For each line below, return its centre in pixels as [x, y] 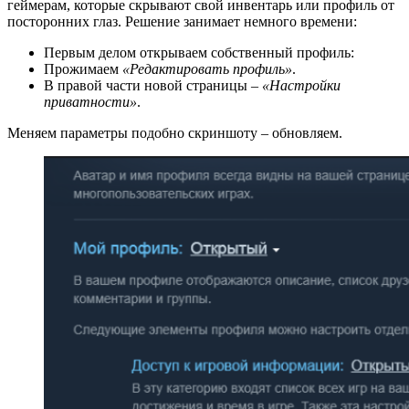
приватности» [90, 101]
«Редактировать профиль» [207, 68]
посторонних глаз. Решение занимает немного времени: [182, 21]
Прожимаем [83, 68]
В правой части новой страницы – [153, 85]
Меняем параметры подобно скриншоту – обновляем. [175, 132]
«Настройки [301, 85]
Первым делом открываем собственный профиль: [199, 52]
